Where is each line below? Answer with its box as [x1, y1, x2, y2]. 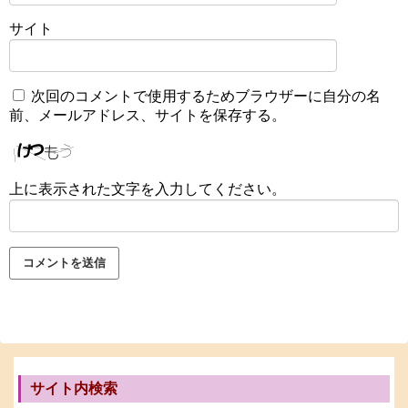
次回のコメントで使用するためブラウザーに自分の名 [31, 88, 381, 104]
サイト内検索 [30, 381, 117, 396]
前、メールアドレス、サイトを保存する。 [9, 107, 286, 123]
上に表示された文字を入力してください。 [9, 181, 286, 197]
